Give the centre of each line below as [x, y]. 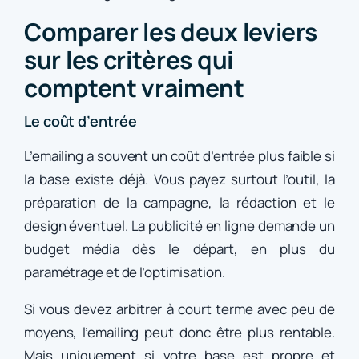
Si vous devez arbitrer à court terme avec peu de [179, 309]
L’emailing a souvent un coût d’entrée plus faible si [179, 156]
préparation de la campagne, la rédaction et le [179, 203]
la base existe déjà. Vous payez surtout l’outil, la [179, 179]
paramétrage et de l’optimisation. [125, 272]
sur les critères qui [129, 60]
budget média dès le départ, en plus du [179, 249]
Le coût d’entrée [81, 121]
